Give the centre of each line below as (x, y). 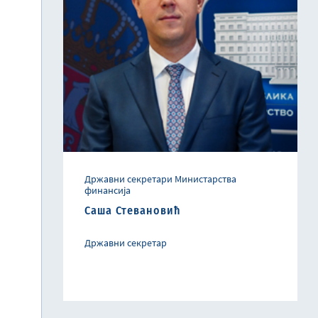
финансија (108, 191)
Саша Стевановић (133, 211)
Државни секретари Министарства (160, 179)
